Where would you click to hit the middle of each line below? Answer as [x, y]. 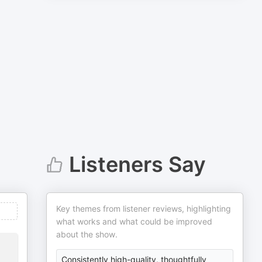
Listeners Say [137, 164]
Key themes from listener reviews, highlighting [144, 208]
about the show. [87, 234]
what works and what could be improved [135, 221]
